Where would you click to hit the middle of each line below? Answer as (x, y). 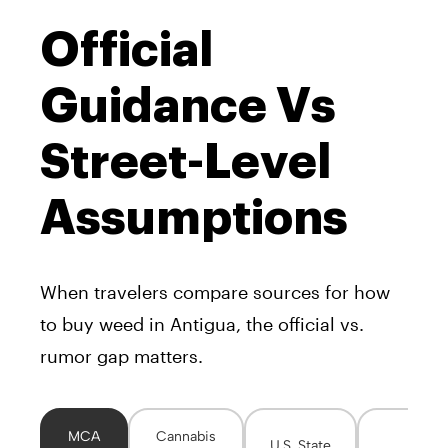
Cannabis (186, 437)
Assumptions (194, 217)
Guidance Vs (188, 105)
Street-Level (185, 161)
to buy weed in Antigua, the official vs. (202, 323)
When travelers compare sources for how (215, 291)
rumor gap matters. (121, 355)
